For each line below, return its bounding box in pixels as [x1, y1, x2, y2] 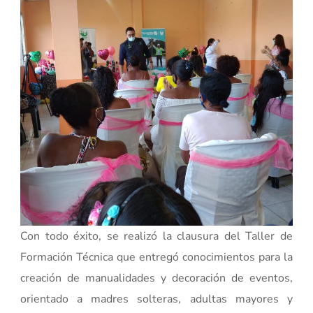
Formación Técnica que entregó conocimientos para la [20, 249, 293, 265]
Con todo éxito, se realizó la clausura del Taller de [20, 228, 293, 244]
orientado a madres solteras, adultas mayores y [20, 291, 293, 307]
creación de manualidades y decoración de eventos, [20, 270, 293, 286]
